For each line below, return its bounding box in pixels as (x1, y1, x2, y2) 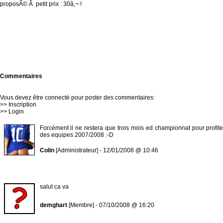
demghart (39, 202, 67, 209)
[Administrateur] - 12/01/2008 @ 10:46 (54, 147, 158, 154)
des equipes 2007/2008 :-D (39, 131, 113, 138)
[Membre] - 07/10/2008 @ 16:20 (67, 202, 154, 209)
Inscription (8, 101, 36, 108)
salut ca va (39, 183, 69, 190)
